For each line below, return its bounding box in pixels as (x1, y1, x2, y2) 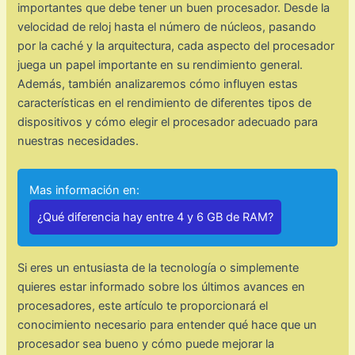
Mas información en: (29, 183, 140, 198)
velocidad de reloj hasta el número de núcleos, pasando (17, 20, 317, 35)
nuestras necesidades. (17, 134, 139, 149)
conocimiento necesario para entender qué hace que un (17, 318, 318, 333)
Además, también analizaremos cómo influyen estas (17, 77, 299, 92)
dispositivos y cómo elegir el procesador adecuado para (17, 115, 319, 130)
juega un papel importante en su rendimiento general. (17, 58, 303, 73)
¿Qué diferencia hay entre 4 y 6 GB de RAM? (37, 210, 274, 225)
